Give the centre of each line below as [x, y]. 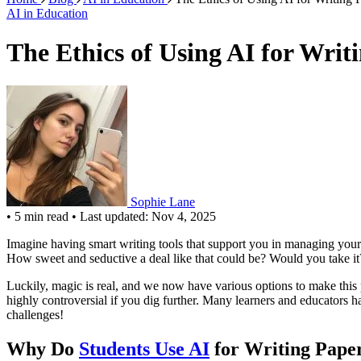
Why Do [43, 349]
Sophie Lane [163, 201]
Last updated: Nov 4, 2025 [148, 216]
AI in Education [47, 13]
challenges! [35, 314]
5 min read [41, 216]
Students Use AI [144, 349]
